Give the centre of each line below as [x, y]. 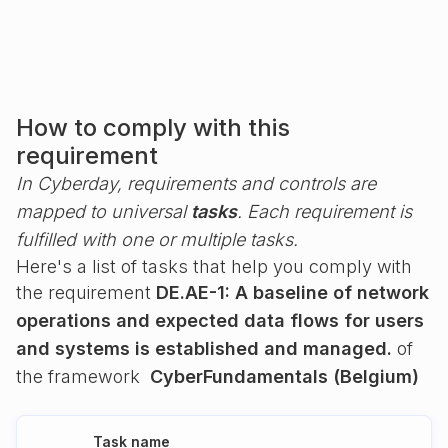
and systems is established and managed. [204, 348]
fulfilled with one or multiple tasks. [157, 239]
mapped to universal [103, 211]
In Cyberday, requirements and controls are [196, 183]
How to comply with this [153, 127]
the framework [83, 376]
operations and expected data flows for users [220, 320]
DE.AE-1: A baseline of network [292, 292]
